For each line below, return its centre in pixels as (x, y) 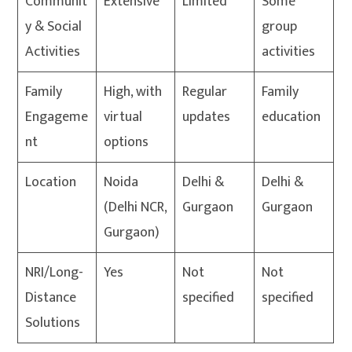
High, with (133, 92)
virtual (123, 117)
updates (207, 117)
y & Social (54, 27)
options (126, 143)
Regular (205, 92)
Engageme (57, 117)
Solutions (53, 323)
